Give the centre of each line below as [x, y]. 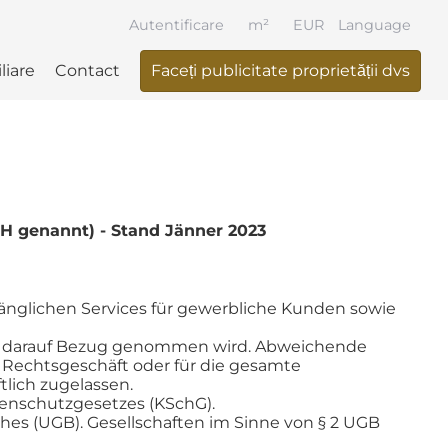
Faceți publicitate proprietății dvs [280, 70]
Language [374, 25]
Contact [87, 70]
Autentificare [176, 25]
